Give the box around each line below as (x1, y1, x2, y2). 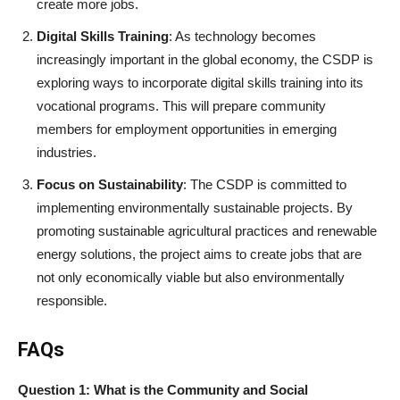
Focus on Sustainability (37, 177, 183, 193)
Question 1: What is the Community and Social (18, 382, 308, 398)
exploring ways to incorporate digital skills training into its (37, 75, 363, 91)
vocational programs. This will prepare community (37, 98, 326, 114)
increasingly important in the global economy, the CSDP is (37, 52, 373, 68)
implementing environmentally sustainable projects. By (37, 200, 353, 216)
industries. (37, 145, 96, 161)
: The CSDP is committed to (183, 177, 346, 193)
